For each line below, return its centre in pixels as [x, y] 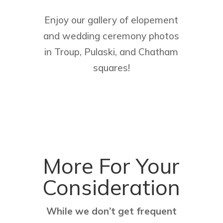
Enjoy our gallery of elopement [111, 20]
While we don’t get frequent [111, 211]
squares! [111, 68]
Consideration [111, 187]
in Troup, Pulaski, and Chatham [111, 52]
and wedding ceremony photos [111, 36]
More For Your [111, 166]
